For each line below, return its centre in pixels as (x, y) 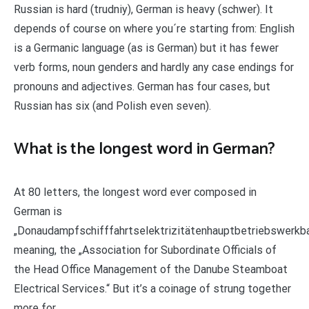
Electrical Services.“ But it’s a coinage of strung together (152, 289)
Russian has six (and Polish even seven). (112, 106)
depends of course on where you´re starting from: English (154, 29)
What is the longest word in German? (144, 150)
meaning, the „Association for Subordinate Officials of (145, 250)
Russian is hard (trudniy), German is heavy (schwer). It (143, 10)
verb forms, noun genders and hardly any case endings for (154, 68)
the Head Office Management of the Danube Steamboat (151, 270)
